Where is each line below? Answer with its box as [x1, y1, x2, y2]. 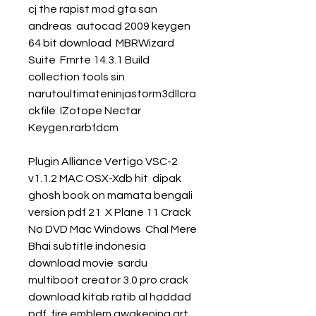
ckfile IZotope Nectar [28, 105, 141, 116]
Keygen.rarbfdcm [28, 122, 121, 133]
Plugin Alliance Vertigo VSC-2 [28, 156, 178, 167]
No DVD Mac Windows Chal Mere [28, 224, 197, 235]
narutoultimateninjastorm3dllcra [28, 88, 196, 99]
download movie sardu [28, 257, 147, 269]
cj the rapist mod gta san [28, 4, 157, 15]
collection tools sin [28, 71, 125, 83]
